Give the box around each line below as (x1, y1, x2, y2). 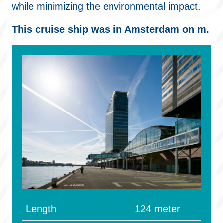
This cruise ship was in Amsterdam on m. (12, 24, 209, 35)
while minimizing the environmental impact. (12, 1, 201, 12)
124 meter (135, 203, 180, 214)
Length (26, 203, 56, 214)
